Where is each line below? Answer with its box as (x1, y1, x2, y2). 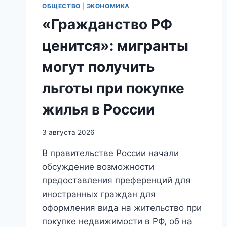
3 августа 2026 (42, 128, 94, 136)
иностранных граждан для (42, 188, 156, 199)
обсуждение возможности (42, 161, 154, 172)
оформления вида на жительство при (42, 202, 202, 213)
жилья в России (42, 101, 155, 119)
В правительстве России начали (42, 147, 179, 158)
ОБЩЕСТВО (42, 2, 81, 10)
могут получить (42, 58, 155, 76)
